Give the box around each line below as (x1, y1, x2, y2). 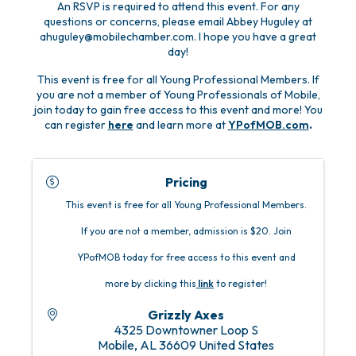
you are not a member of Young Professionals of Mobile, (36, 87, 320, 103)
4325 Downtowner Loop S (114, 322, 258, 339)
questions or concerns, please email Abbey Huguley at (44, 14, 312, 29)
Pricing (164, 174, 207, 191)
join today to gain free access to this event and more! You (33, 103, 323, 118)
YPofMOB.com (227, 118, 309, 133)
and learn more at (135, 118, 228, 133)
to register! (214, 277, 267, 290)
